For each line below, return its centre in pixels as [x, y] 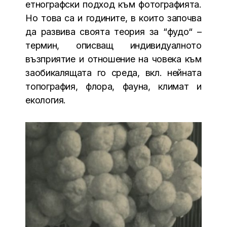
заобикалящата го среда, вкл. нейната [113, 72]
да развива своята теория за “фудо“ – [113, 31]
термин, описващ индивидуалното [113, 45]
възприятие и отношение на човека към [113, 59]
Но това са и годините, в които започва [113, 18]
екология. [46, 100]
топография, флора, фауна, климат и [113, 86]
